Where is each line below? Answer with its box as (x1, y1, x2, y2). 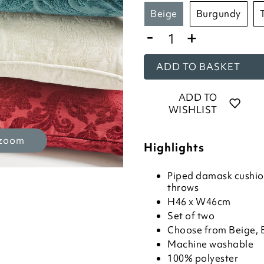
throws (167, 181, 199, 194)
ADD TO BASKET (156, 60, 240, 73)
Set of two (167, 209, 214, 222)
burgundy (203, 7, 241, 20)
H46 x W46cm (167, 195, 231, 208)
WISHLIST (168, 103, 217, 116)
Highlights (144, 140, 204, 155)
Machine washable (167, 237, 253, 250)
